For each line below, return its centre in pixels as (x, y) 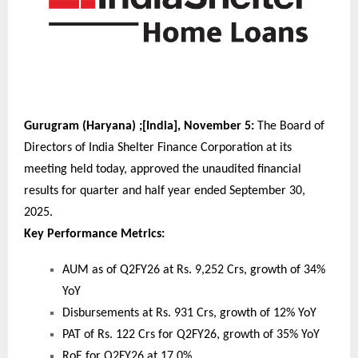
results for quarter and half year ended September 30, (165, 191)
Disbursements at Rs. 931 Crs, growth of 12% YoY (189, 313)
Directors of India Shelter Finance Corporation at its (158, 147)
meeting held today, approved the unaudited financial (163, 169)
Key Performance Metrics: (94, 234)
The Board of (289, 126)
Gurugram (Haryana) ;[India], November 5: (139, 126)
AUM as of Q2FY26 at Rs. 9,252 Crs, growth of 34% (194, 270)
